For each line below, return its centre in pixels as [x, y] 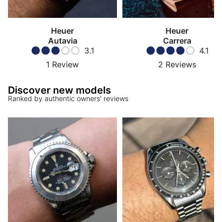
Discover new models [59, 90]
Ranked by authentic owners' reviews [68, 99]
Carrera [177, 41]
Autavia [62, 41]
